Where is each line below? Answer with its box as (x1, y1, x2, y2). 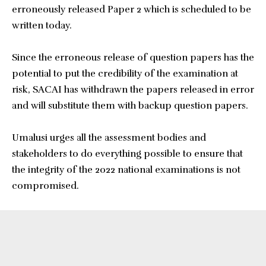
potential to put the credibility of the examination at (12, 68, 238, 80)
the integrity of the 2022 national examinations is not (12, 164, 240, 176)
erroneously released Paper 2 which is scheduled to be (12, 4, 251, 15)
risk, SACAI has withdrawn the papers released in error (12, 84, 254, 96)
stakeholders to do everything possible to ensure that (12, 148, 243, 160)
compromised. (12, 180, 79, 192)
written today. (12, 20, 72, 31)
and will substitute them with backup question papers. (12, 100, 248, 112)
